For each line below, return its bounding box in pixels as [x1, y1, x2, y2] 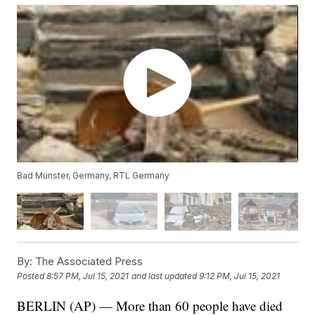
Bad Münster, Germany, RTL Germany [17, 170, 170, 181]
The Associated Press [32, 254, 143, 268]
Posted [17, 271, 47, 282]
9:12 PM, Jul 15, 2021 [199, 271, 281, 282]
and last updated [131, 271, 198, 282]
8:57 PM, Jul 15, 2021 [46, 271, 129, 282]
